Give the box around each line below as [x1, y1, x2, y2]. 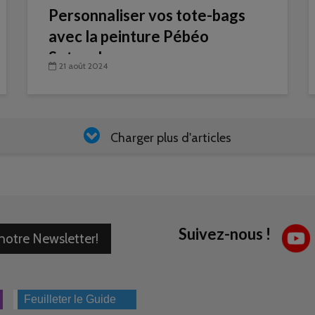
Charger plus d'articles [110, 130, 231, 146]
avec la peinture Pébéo [49, 27, 209, 46]
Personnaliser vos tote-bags [49, 6, 245, 25]
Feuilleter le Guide [24, 293, 117, 305]
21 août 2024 [59, 60, 108, 72]
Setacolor [49, 48, 117, 67]
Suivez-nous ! [179, 224, 271, 243]
